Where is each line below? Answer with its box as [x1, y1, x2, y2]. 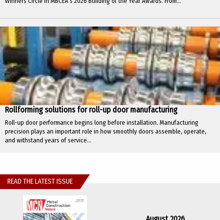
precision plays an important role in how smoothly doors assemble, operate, [5, 128, 206, 136]
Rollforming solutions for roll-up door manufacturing [5, 105, 177, 115]
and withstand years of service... [5, 137, 91, 144]
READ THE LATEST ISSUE [7, 177, 73, 186]
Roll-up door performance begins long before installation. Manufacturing [5, 119, 198, 127]
